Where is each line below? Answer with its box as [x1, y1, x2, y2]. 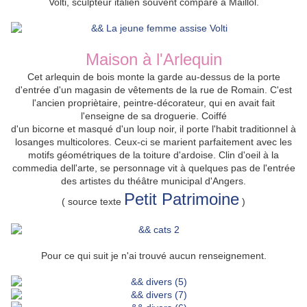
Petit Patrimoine [124, 190, 239, 209]
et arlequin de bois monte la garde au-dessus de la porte [34, 71, 280, 83]
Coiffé [201, 110, 227, 122]
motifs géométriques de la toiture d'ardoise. [28, 149, 219, 161]
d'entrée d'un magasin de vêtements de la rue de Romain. [15, 84, 270, 96]
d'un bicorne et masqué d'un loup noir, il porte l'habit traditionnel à [11, 123, 296, 135]
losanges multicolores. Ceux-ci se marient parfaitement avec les [15, 136, 292, 148]
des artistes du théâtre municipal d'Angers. [61, 175, 246, 187]
